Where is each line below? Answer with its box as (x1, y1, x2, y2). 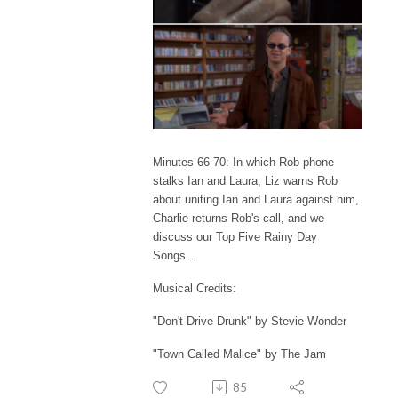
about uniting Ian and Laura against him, (153, 192, 359, 206)
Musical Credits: (153, 281, 236, 295)
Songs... (153, 248, 196, 262)
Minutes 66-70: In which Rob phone (153, 155, 334, 169)
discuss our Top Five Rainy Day (153, 229, 317, 243)
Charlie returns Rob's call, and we (153, 211, 324, 225)
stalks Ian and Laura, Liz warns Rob (153, 173, 338, 187)
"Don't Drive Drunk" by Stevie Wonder (153, 314, 346, 328)
